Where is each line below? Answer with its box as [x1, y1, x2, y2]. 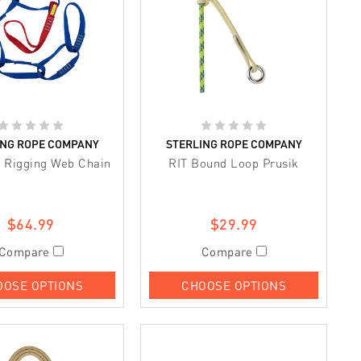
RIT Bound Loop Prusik [168, 155, 299, 170]
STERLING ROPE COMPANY [163, 136, 305, 151]
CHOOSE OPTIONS [181, 277, 286, 293]
